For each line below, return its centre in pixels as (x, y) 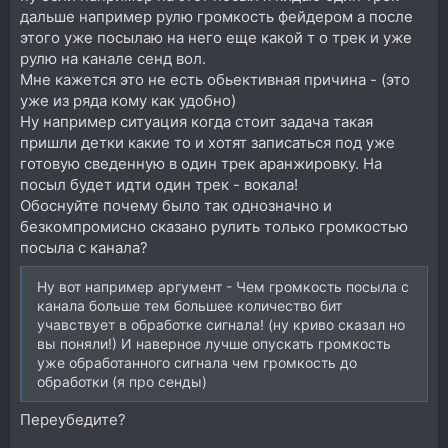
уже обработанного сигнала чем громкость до (197, 362)
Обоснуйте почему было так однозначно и (176, 205)
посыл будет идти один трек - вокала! (159, 184)
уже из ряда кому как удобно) (128, 100)
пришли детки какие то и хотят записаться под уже (207, 142)
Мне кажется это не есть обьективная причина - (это (215, 79)
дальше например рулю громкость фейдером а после (216, 16)
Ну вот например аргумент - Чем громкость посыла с (223, 286)
